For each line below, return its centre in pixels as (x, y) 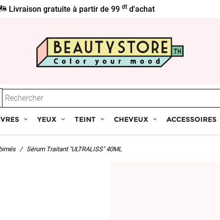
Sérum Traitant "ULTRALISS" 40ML (74, 149)
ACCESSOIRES (192, 120)
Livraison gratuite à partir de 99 (65, 9)
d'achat (141, 9)
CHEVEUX (131, 120)
